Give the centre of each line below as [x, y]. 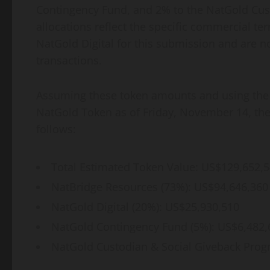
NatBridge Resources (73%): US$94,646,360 [160, 187]
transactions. [69, 61]
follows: [56, 129]
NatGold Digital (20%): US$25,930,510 [145, 207]
